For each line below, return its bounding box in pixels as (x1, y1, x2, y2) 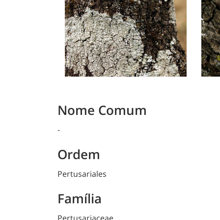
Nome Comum (57, 101, 147, 119)
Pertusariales (57, 168, 107, 180)
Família (57, 190, 102, 208)
